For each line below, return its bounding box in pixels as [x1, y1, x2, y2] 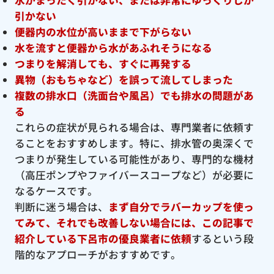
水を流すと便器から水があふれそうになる [14, 40, 212, 55]
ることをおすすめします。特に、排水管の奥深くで [14, 135, 254, 150]
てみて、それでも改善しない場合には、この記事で [14, 215, 254, 230]
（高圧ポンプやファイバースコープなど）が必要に [14, 167, 254, 182]
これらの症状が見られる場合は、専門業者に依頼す [14, 119, 254, 135]
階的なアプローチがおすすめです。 [14, 246, 181, 262]
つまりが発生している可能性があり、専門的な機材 [14, 151, 254, 166]
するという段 [191, 231, 254, 246]
